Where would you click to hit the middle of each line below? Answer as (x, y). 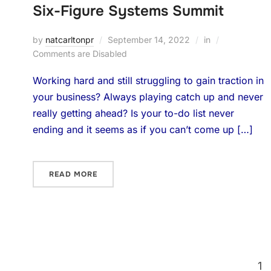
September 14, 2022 (149, 40)
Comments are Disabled (80, 54)
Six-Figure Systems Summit (128, 11)
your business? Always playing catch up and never (148, 97)
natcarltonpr (69, 40)
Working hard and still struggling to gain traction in (148, 80)
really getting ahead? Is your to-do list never (133, 113)
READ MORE (73, 174)
